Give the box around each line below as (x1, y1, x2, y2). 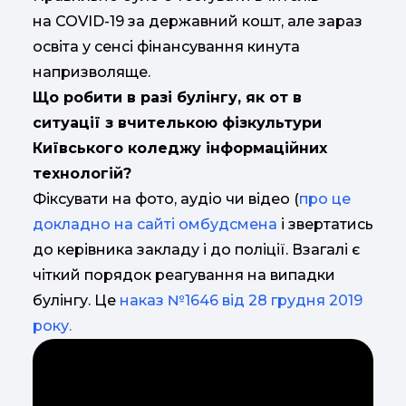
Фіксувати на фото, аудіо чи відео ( (33, 189, 299, 208)
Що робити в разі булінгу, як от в (33, 88, 302, 106)
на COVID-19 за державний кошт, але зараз (33, 12, 362, 30)
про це (299, 189, 351, 208)
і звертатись (277, 215, 373, 233)
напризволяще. (33, 63, 150, 81)
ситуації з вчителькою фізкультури (33, 113, 322, 131)
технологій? (33, 164, 131, 182)
